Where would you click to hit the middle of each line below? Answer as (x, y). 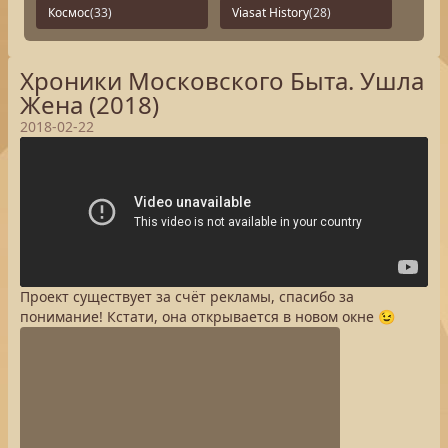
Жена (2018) (89, 104)
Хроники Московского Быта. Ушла (222, 80)
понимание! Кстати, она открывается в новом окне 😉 (207, 316)
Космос (69, 12)
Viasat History (270, 12)
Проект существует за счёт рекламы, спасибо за (187, 296)
